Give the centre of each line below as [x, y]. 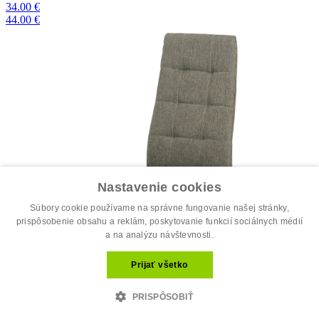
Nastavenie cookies [159, 187]
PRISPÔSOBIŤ [162, 297]
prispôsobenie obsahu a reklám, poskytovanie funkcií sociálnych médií [159, 221]
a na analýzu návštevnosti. [159, 235]
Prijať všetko [159, 265]
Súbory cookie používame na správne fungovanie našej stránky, [159, 208]
